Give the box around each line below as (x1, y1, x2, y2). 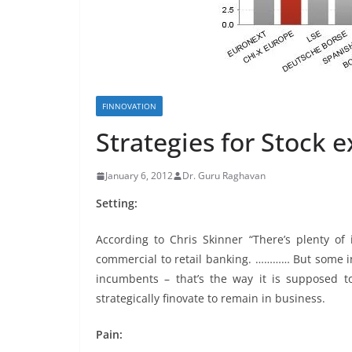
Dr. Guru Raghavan (182, 169, 266, 182)
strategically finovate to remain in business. (96, 291, 325, 306)
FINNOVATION (102, 101, 156, 112)
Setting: (96, 196, 137, 211)
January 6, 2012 (105, 169, 173, 182)
